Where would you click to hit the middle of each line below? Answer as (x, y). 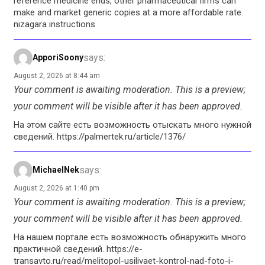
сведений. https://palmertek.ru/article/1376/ (100, 136)
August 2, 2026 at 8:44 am (57, 75)
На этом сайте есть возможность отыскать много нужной (132, 125)
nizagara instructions (54, 24)
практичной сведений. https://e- (78, 249)
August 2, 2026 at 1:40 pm (56, 188)
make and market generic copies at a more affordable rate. (128, 12)
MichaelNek (56, 170)
